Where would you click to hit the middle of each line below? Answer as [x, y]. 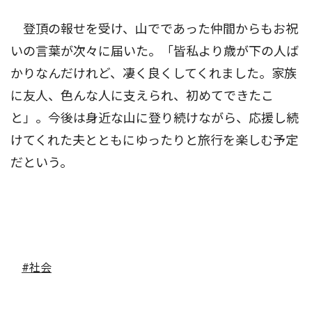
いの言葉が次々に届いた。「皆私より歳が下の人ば [155, 51]
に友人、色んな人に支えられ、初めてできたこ [142, 96]
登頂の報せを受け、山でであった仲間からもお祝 [154, 29]
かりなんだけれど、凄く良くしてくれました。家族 [154, 73]
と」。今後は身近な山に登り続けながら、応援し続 [155, 118]
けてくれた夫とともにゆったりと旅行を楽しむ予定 [154, 140]
